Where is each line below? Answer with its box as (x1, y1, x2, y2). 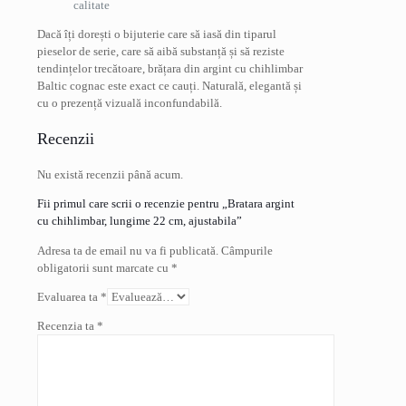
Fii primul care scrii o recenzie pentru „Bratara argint (37, 196, 295, 210)
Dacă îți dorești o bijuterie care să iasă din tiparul (37, 26, 276, 41)
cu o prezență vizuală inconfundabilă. (37, 95, 222, 110)
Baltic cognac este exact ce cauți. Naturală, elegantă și (37, 78, 302, 92)
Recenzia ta (37, 318, 97, 333)
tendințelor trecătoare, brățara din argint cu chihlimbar (37, 61, 303, 75)
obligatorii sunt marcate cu (37, 260, 171, 275)
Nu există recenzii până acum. (37, 167, 183, 181)
